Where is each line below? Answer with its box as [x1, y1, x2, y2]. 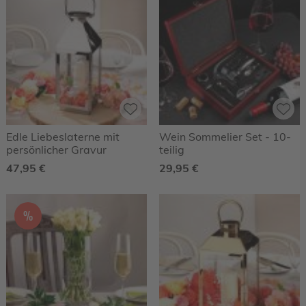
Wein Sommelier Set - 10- [159, 130, 291, 144]
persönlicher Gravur [6, 143, 107, 157]
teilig [159, 143, 184, 157]
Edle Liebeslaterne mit [6, 130, 120, 144]
